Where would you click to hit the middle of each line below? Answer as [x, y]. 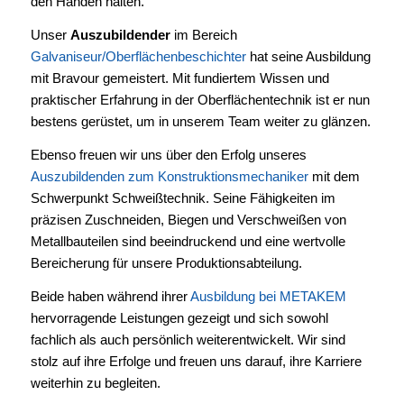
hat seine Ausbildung [308, 57]
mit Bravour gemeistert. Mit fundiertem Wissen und [179, 78]
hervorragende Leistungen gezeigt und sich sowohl [179, 317]
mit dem [334, 176]
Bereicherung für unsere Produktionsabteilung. [166, 262]
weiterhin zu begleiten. [95, 382]
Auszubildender [120, 35]
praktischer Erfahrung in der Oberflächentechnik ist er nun [200, 100]
